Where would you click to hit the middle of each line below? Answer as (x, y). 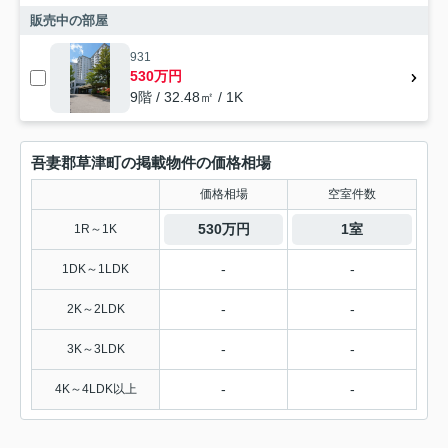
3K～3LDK (95, 349)
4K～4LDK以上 (95, 389)
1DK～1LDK (95, 269)
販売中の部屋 (69, 21)
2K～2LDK (95, 309)
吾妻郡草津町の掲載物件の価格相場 (151, 163)
